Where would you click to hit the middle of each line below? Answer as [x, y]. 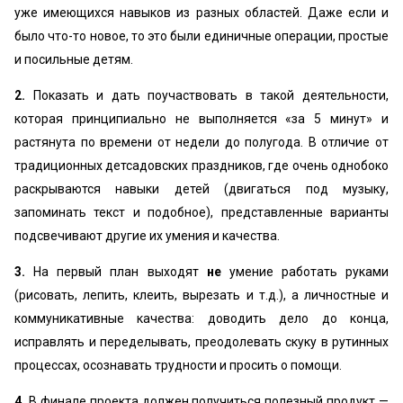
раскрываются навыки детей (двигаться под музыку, [201, 189]
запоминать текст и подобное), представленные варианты [201, 212]
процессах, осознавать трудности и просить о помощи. [178, 365]
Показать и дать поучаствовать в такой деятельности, [211, 95]
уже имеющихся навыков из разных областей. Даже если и [201, 13]
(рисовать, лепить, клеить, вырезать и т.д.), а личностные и [201, 295]
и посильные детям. [75, 59]
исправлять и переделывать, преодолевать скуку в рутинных [201, 342]
